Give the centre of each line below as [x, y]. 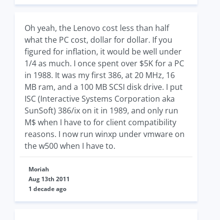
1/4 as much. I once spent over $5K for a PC [104, 63]
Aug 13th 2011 [49, 179]
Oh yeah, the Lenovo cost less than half [97, 28]
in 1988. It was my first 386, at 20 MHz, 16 [100, 75]
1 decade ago [47, 189]
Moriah [39, 169]
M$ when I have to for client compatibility [100, 122]
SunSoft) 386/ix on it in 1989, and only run [101, 110]
